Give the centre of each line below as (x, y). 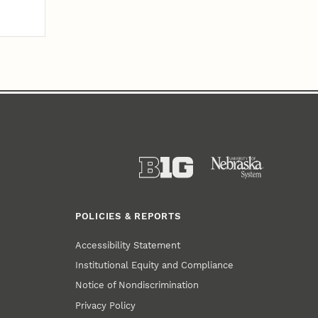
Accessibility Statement (128, 245)
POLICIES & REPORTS (128, 216)
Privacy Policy (106, 305)
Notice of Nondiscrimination (137, 285)
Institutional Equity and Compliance (155, 265)
